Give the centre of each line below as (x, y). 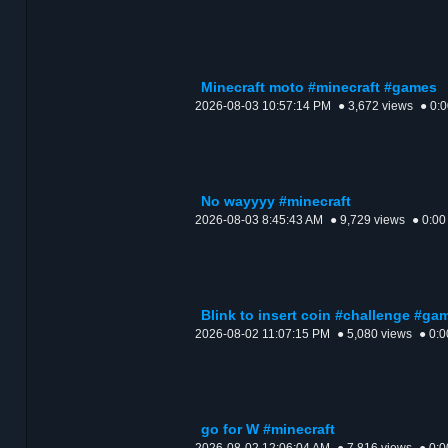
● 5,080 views (374, 334)
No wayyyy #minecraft (276, 202)
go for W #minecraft (268, 430)
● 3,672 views (375, 106)
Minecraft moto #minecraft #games (319, 88)
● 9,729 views (367, 220)
